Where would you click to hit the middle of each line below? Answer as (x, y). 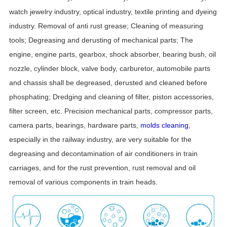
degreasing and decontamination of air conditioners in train (103, 154)
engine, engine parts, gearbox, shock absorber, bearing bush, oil (112, 54)
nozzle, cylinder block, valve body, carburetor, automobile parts (109, 69)
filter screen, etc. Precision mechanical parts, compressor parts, (111, 111)
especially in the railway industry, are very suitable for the (100, 140)
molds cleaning (164, 125)
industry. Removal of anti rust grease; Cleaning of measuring (106, 26)
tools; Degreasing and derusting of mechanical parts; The (101, 40)
